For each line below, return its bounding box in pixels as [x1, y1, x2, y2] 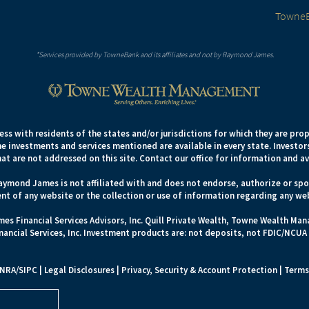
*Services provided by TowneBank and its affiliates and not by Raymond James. [35, 50, 274, 59]
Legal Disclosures [44, 264, 114, 276]
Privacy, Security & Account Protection [121, 264, 277, 276]
